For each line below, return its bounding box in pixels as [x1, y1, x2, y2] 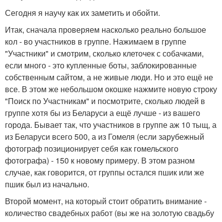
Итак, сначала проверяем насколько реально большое [5, 24, 206, 36]
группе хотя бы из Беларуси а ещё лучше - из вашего [5, 107, 200, 119]
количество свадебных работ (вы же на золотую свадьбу [5, 207, 214, 219]
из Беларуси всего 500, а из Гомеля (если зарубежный [5, 131, 204, 143]
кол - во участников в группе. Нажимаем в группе [5, 36, 186, 48]
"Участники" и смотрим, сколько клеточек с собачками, [5, 48, 204, 59]
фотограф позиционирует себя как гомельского [5, 143, 178, 155]
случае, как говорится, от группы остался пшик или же [5, 166, 204, 178]
